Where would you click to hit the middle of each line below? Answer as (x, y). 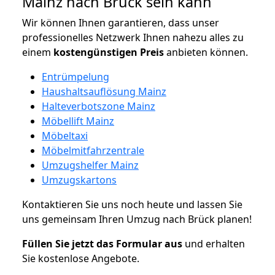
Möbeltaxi (65, 135)
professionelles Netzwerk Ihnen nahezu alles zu (133, 37)
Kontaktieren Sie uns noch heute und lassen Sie (132, 204)
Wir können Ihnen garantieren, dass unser (121, 22)
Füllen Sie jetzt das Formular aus (102, 243)
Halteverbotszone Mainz (99, 106)
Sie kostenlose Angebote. (81, 258)
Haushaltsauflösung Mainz (104, 91)
